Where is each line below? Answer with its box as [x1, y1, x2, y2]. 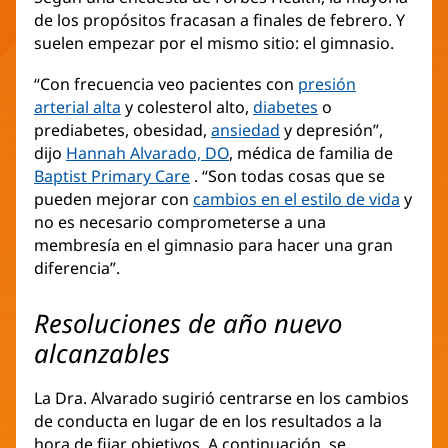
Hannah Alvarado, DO [66, 142, 229, 165]
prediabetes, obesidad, [34, 119, 211, 142]
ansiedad [211, 119, 280, 142]
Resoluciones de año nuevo [34, 306, 342, 342]
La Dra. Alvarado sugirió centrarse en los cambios [34, 387, 409, 410]
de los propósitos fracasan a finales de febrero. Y [34, 9, 405, 32]
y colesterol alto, [121, 96, 253, 119]
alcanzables [34, 336, 170, 372]
